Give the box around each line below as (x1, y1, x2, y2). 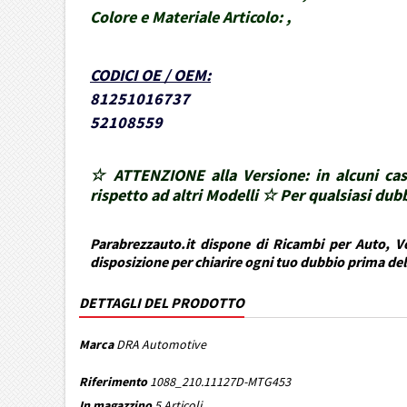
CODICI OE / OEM (90, 65, 206, 85)
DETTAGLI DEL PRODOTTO (79, 293, 244, 312)
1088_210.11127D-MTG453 (150, 373, 291, 390)
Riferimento (79, 373, 147, 390)
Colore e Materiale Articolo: (90, 6, 283, 27)
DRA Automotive (116, 336, 206, 352)
